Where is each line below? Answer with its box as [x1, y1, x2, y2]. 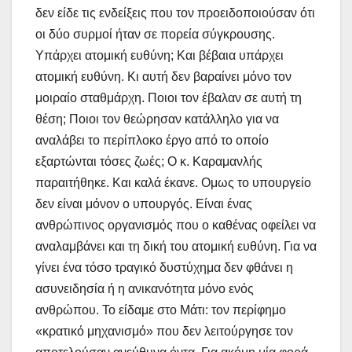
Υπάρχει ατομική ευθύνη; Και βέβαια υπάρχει [35, 48, 284, 62]
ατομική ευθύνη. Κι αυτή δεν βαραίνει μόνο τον [35, 69, 291, 83]
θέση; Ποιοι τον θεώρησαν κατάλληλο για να [35, 112, 279, 126]
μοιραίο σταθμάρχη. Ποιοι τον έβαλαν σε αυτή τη [35, 90, 302, 104]
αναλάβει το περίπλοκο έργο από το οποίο [35, 133, 269, 147]
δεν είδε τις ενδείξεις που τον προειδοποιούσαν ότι [35, 5, 315, 20]
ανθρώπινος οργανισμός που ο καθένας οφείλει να [35, 218, 316, 232]
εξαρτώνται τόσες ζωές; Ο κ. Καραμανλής [35, 154, 262, 168]
